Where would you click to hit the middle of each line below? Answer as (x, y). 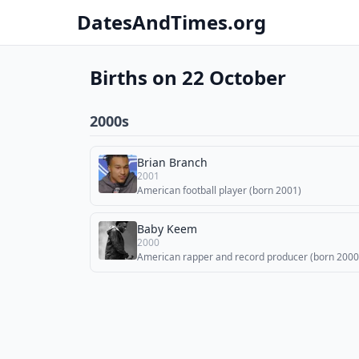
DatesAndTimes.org (171, 22)
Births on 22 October (188, 77)
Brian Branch (172, 162)
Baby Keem (167, 229)
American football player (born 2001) (219, 190)
